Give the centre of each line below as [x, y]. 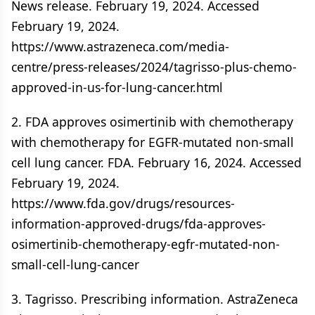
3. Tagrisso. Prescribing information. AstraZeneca [155, 299]
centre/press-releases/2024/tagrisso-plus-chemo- [154, 67]
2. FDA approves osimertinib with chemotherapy [152, 122]
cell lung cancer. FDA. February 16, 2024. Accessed [156, 162]
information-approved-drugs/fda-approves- [139, 224]
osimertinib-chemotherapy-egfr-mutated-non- [146, 244]
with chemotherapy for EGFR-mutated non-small [153, 142]
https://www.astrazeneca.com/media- [120, 46]
